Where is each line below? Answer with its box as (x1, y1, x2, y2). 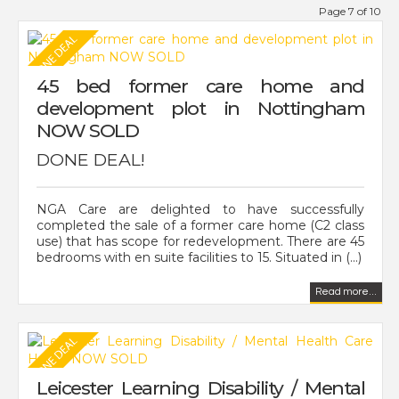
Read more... (315, 286, 377, 297)
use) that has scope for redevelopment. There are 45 (37, 232, 364, 249)
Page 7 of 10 (319, 4, 381, 18)
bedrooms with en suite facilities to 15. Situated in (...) (37, 248, 362, 265)
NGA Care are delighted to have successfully (37, 200, 364, 217)
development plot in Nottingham (37, 96, 364, 119)
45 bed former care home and (37, 74, 364, 97)
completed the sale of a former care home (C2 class (37, 216, 364, 233)
